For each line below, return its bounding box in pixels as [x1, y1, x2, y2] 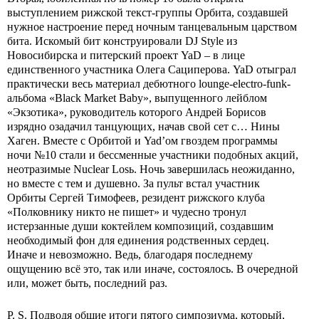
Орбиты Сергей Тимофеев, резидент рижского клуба [7, 191, 265, 204]
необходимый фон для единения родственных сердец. [7, 234, 269, 246]
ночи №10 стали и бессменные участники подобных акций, [7, 148, 298, 161]
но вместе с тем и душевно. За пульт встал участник [7, 177, 260, 189]
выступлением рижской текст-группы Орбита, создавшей [7, 6, 288, 19]
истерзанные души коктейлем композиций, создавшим [7, 219, 273, 232]
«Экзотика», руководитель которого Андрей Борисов [7, 105, 266, 118]
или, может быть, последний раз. [7, 276, 167, 289]
